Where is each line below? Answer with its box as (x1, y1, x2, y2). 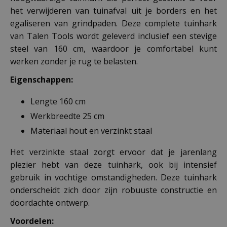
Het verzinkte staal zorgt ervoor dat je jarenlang (10, 146, 217, 158)
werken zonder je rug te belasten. (10, 56, 138, 67)
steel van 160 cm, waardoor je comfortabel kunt (10, 43, 217, 54)
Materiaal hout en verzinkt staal (30, 125, 152, 136)
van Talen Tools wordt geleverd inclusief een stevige (10, 30, 217, 42)
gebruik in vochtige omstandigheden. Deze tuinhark (10, 171, 217, 183)
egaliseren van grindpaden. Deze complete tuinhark (10, 18, 217, 29)
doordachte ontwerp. (10, 197, 90, 208)
